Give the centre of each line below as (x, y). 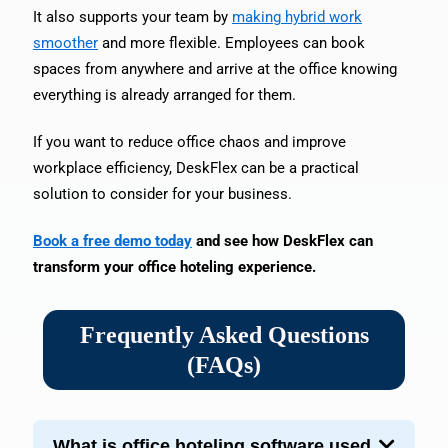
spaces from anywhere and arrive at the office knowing (214, 68)
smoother (65, 42)
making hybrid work (296, 16)
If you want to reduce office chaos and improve (189, 141)
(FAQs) (224, 364)
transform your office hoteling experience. (174, 266)
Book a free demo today (112, 240)
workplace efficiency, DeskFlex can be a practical (195, 167)
